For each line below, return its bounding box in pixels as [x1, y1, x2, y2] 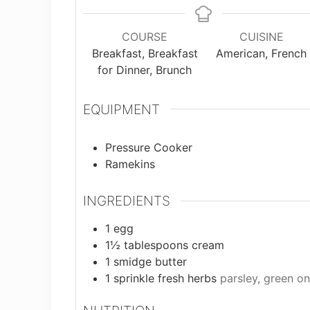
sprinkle [113, 271, 154, 285]
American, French [216, 46, 307, 60]
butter [155, 254, 187, 268]
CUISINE [239, 29, 284, 44]
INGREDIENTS [83, 192, 170, 210]
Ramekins [105, 157, 155, 172]
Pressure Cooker [105, 140, 192, 155]
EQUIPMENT [83, 100, 160, 118]
